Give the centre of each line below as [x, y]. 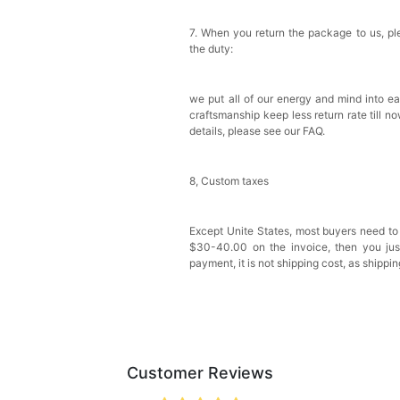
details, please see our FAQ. [258, 131]
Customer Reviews [200, 373]
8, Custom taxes [229, 181]
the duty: [212, 49]
